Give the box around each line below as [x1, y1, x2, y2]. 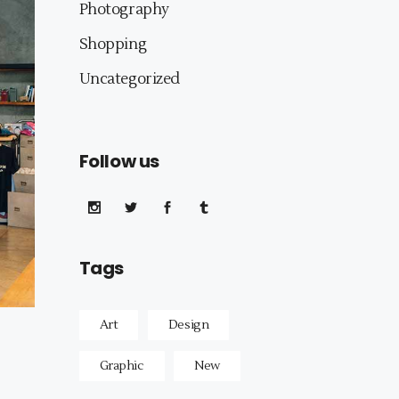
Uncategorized [78, 69, 180, 89]
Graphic [99, 358, 144, 375]
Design [167, 317, 209, 334]
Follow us [78, 149, 159, 174]
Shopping [78, 35, 147, 54]
